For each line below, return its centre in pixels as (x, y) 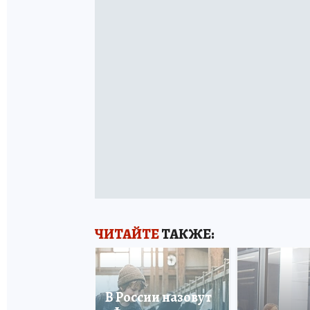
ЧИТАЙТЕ (127, 234)
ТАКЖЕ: (187, 234)
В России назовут (158, 297)
